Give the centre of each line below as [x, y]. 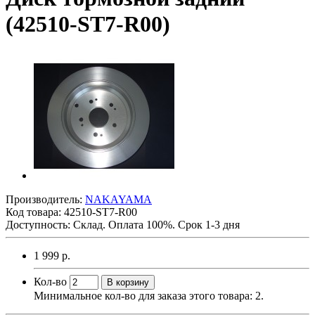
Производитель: [45, 199]
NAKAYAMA [118, 199]
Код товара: [35, 212]
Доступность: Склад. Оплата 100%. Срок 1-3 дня [123, 224]
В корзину [128, 282]
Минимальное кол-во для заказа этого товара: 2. [149, 295]
